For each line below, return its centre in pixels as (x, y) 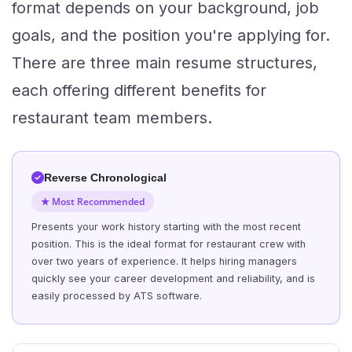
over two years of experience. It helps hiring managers (164, 261)
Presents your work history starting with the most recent (166, 227)
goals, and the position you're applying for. (171, 35)
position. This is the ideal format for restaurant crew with (169, 244)
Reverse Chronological (105, 178)
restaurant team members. (112, 118)
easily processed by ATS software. (117, 296)
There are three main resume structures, (165, 63)
